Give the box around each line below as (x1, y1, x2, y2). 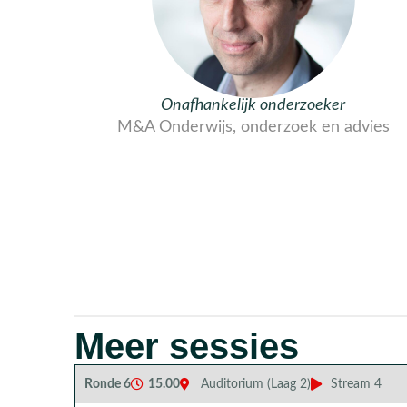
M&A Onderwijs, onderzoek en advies (116, 118, 390, 134)
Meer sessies (74, 325, 299, 366)
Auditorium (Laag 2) (200, 377, 311, 391)
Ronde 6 (84, 377, 131, 391)
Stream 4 (331, 377, 382, 391)
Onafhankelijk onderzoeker (161, 96, 346, 113)
